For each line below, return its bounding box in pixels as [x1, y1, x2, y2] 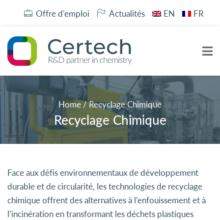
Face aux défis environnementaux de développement [7, 167, 198, 178]
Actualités [109, 8, 145, 19]
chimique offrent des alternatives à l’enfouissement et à [7, 195, 206, 205]
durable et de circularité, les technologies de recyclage [7, 181, 202, 192]
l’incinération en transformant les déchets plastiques [7, 209, 193, 219]
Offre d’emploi [36, 8, 89, 19]
